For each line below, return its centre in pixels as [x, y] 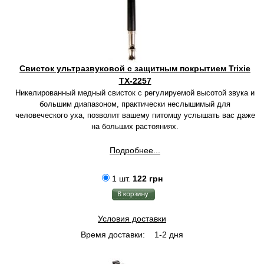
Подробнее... [135, 150]
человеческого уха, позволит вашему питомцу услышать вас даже [135, 115]
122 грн [147, 179]
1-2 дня [168, 235]
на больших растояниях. [135, 126]
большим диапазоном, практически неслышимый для [135, 104]
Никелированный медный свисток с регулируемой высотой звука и [135, 93]
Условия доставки [132, 219]
